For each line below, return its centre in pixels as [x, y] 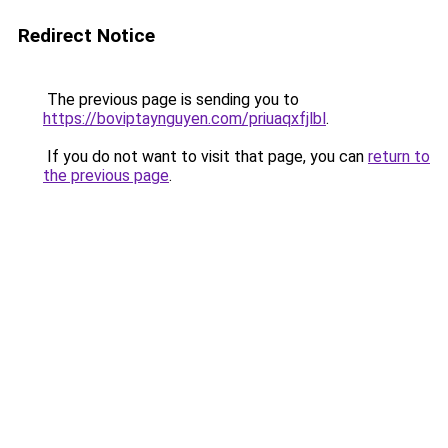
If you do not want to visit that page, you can [205, 156]
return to [399, 156]
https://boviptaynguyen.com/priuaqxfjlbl [184, 118]
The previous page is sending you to [171, 99]
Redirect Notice [86, 35]
